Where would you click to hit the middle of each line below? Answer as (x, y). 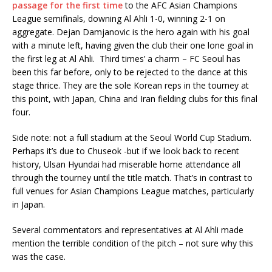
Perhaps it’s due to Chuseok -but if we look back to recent (126, 151)
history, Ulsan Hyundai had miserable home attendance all (126, 164)
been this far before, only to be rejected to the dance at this (130, 72)
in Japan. (29, 204)
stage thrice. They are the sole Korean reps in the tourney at (131, 85)
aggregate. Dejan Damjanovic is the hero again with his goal (131, 32)
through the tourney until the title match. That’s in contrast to (132, 178)
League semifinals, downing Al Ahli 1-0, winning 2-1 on (119, 19)
